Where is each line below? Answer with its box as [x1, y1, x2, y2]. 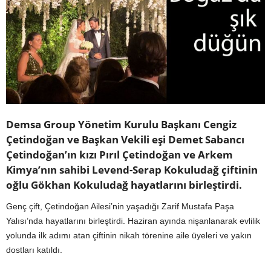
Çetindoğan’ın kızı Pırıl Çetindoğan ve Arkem [6, 148, 233, 162]
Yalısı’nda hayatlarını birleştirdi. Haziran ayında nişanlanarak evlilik [6, 216, 260, 226]
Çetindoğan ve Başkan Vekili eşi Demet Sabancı [6, 132, 244, 147]
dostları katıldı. [6, 245, 62, 255]
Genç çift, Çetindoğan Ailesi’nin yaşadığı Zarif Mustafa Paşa [6, 201, 234, 212]
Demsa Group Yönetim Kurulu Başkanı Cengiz [6, 117, 237, 132]
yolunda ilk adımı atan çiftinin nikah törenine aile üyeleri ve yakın [6, 230, 252, 241]
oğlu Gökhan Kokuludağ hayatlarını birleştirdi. [6, 178, 242, 192]
